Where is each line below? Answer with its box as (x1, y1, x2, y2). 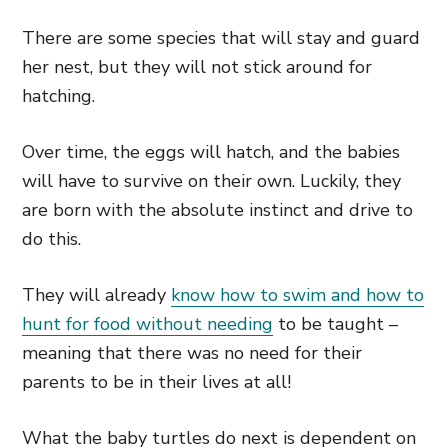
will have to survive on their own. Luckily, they (22, 169, 401, 193)
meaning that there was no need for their (22, 341, 362, 365)
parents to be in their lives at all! (22, 370, 291, 394)
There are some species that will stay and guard (22, 26, 420, 50)
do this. (22, 227, 81, 251)
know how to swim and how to (171, 283, 424, 307)
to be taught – (273, 312, 398, 336)
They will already (22, 283, 171, 307)
